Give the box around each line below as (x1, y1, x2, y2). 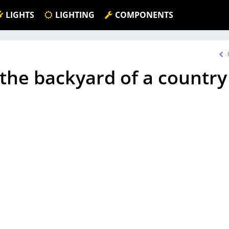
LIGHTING (55, 9, 95, 20)
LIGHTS (6, 9, 34, 20)
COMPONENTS (115, 9, 173, 20)
